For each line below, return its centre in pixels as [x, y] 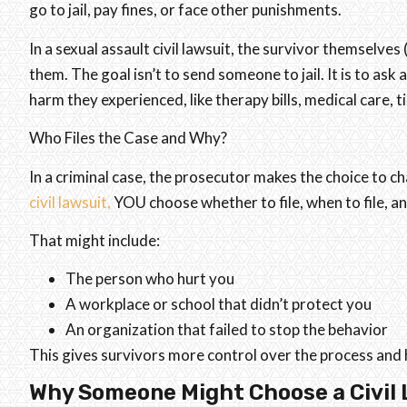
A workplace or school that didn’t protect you [218, 304]
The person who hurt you [150, 279]
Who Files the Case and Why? [128, 138]
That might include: [94, 241]
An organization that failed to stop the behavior [227, 330]
